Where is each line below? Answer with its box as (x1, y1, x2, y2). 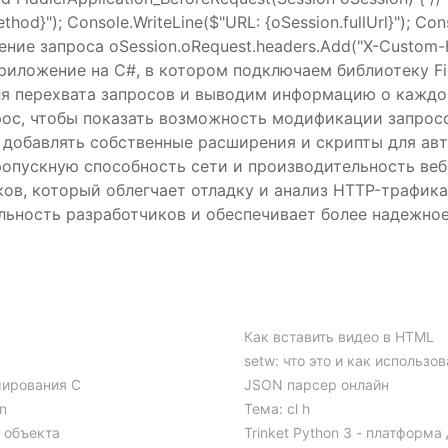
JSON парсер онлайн (244, 376, 389, 393)
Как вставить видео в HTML (244, 328, 434, 345)
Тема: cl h (244, 400, 310, 417)
